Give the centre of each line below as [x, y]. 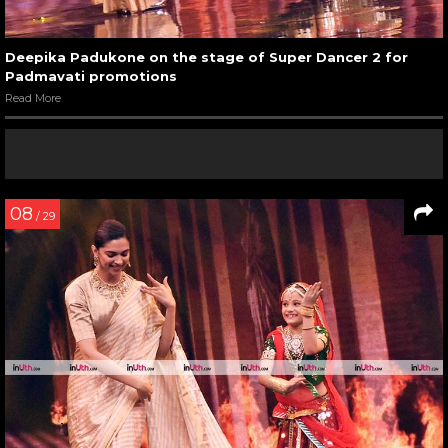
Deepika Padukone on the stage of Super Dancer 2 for [206, 57]
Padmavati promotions [91, 76]
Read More [33, 98]
